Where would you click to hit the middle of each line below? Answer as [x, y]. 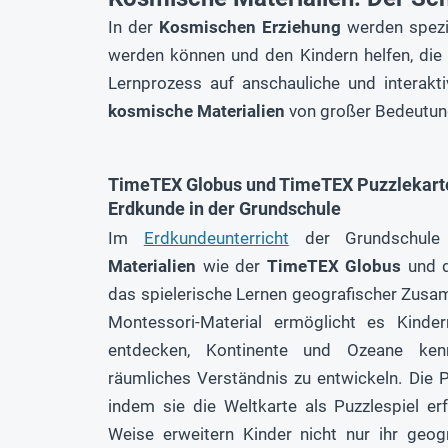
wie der [231, 266]
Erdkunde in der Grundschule [224, 209]
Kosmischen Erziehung [250, 27]
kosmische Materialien [196, 111]
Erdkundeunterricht [216, 238]
